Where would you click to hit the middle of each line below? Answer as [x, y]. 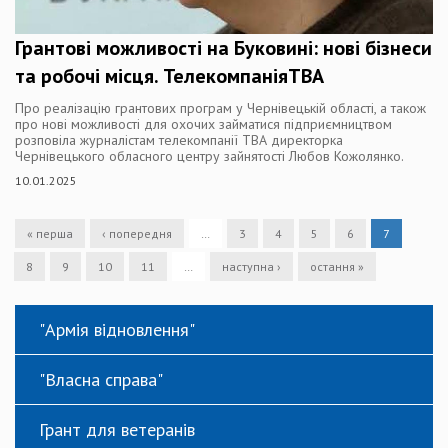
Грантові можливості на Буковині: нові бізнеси [223, 48]
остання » [337, 266]
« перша [50, 233]
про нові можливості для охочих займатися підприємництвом [203, 124]
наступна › [251, 266]
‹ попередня [137, 233]
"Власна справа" [101, 379]
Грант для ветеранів [117, 429]
